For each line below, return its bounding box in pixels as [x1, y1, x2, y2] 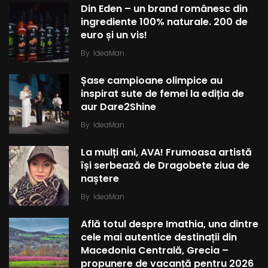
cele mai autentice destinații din [81, 230, 237, 244]
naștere [81, 172, 119, 185]
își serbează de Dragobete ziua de [81, 159, 249, 172]
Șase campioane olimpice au [81, 74, 223, 87]
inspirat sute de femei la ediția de [81, 87, 244, 100]
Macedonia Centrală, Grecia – [81, 243, 229, 257]
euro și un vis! [81, 28, 147, 42]
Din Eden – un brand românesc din [81, 2, 248, 16]
